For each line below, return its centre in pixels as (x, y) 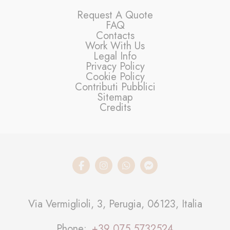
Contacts (115, 35)
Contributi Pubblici (115, 87)
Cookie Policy (115, 76)
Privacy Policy (115, 66)
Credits (115, 107)
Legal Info (115, 56)
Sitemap (115, 97)
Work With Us (115, 46)
